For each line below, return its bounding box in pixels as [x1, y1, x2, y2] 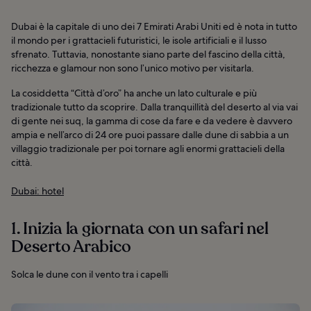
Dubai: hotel [11, 184, 64, 197]
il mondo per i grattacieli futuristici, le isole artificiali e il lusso [11, 33, 267, 47]
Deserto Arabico [11, 235, 131, 258]
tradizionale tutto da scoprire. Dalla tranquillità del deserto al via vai [11, 100, 298, 113]
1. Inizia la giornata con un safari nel [11, 217, 269, 240]
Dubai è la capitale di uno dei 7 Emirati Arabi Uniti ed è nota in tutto [11, 19, 297, 33]
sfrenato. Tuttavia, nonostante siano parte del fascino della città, [11, 47, 285, 60]
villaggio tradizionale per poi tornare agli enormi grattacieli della [11, 142, 285, 155]
